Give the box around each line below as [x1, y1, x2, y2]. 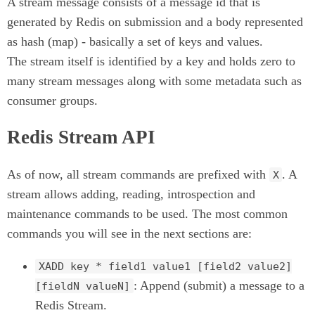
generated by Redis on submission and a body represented [7, 15, 303, 30]
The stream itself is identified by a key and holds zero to [7, 54, 295, 69]
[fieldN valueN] [35, 279, 130, 292]
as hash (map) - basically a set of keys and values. [7, 34, 263, 49]
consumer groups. [7, 94, 98, 108]
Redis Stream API [7, 127, 155, 148]
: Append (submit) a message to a [133, 278, 304, 292]
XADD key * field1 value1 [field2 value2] [38, 259, 292, 273]
